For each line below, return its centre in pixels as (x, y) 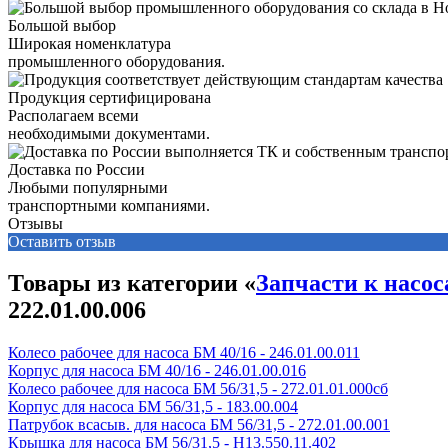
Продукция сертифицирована (109, 97)
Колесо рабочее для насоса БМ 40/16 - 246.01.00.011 (184, 353)
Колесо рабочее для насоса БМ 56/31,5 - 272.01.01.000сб (198, 389)
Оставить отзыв (62, 241)
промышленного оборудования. (116, 61)
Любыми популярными (88, 187)
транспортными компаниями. (109, 205)
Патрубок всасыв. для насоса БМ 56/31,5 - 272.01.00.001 (199, 425)
